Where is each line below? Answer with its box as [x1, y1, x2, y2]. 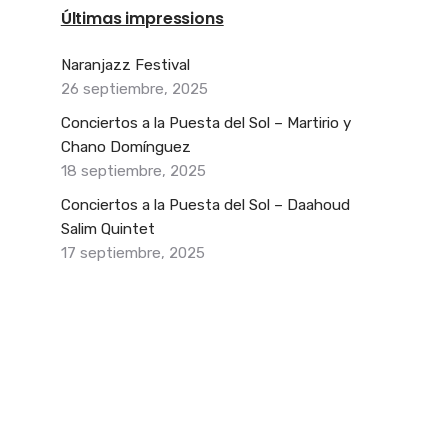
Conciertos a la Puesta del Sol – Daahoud [60, 196, 350, 215]
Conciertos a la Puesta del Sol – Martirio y [60, 114, 351, 133]
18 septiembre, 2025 [60, 162, 206, 181]
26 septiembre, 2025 [60, 80, 208, 99]
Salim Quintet [60, 220, 155, 239]
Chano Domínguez [60, 138, 191, 157]
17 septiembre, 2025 [60, 244, 205, 263]
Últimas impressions [60, 7, 224, 31]
